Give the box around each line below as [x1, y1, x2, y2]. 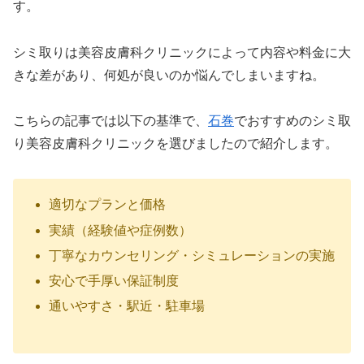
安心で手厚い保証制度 [49, 274, 180, 288]
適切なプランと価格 [49, 197, 167, 212]
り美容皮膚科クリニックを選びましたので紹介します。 [13, 136, 338, 151]
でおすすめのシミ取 [234, 114, 351, 128]
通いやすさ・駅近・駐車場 [49, 299, 206, 314]
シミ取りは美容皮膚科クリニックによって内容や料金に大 [13, 45, 351, 59]
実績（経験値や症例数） [49, 223, 193, 237]
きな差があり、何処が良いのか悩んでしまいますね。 [13, 67, 325, 82]
